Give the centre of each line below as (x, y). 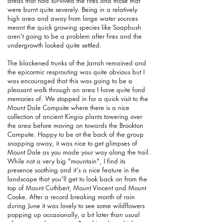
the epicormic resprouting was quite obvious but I (76, 72)
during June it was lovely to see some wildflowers (76, 206)
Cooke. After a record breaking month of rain (71, 197)
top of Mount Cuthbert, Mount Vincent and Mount (77, 188)
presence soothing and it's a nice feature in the (73, 170)
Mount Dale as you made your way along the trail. (79, 152)
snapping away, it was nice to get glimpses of (72, 143)
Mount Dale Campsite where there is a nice (68, 108)
